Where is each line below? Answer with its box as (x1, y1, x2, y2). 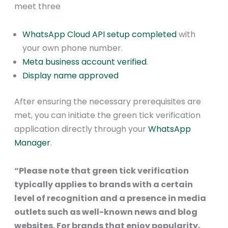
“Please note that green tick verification (14, 164, 189, 177)
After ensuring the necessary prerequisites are (14, 95, 201, 107)
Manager (14, 136, 50, 149)
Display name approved (22, 69, 119, 81)
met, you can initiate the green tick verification (14, 109, 201, 121)
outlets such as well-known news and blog (14, 206, 197, 218)
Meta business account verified (22, 55, 147, 68)
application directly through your (14, 123, 148, 135)
